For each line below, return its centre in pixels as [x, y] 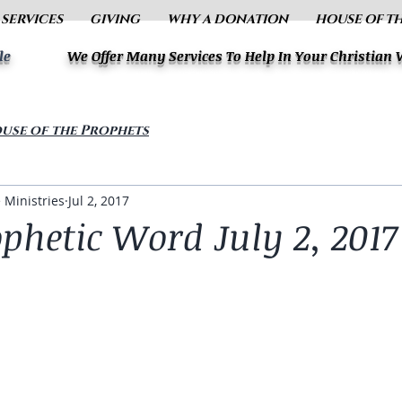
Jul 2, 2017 [99, 200]
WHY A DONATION [227, 19]
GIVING [115, 19]
